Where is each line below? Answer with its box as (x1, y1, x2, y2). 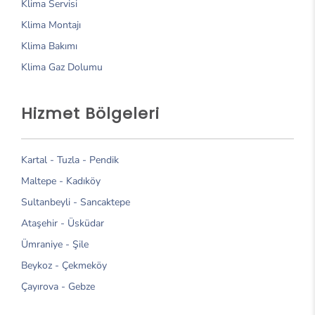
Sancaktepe (80, 195, 130, 209)
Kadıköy (66, 174, 101, 188)
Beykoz (21, 258, 52, 272)
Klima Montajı (21, 18, 81, 32)
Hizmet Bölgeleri (21, 102, 160, 124)
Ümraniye (21, 237, 63, 251)
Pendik (89, 153, 119, 167)
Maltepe (21, 174, 59, 188)
